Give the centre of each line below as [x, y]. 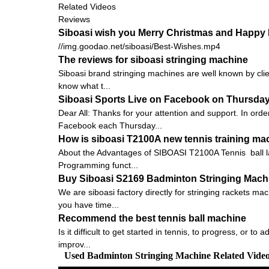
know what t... [84, 86]
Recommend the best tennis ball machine [152, 218]
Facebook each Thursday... [110, 125]
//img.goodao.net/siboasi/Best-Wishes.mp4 [139, 46]
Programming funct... [98, 165]
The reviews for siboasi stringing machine [153, 59]
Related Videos [87, 6]
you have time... [89, 204]
